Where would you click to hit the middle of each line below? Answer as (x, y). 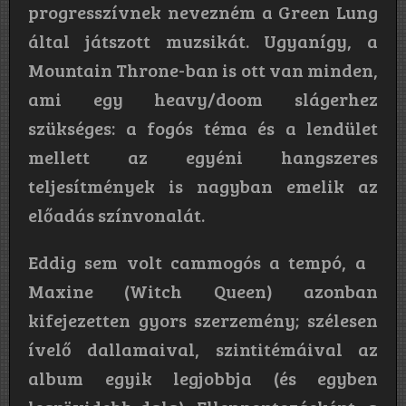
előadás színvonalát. (133, 214)
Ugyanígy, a (313, 40)
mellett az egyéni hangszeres (203, 156)
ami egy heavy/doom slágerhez (203, 98)
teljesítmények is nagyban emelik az (203, 185)
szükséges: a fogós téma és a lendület (203, 127)
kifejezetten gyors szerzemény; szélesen (203, 319)
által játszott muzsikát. (139, 40)
